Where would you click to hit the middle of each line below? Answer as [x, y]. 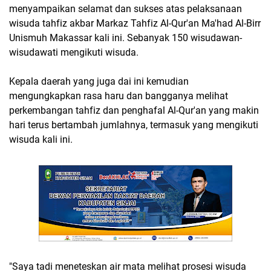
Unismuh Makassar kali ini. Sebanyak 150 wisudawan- [126, 38]
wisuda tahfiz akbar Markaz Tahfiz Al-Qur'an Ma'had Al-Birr [135, 23]
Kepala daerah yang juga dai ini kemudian [99, 81]
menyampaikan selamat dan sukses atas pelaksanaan [126, 9]
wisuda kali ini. [41, 139]
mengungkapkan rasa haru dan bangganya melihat [119, 96]
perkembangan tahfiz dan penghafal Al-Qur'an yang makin [134, 110]
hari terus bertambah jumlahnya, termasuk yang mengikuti [134, 125]
